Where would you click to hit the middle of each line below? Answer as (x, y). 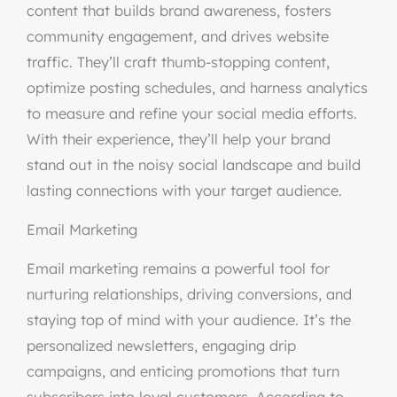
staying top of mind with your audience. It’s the (189, 320)
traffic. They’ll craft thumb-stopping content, (178, 62)
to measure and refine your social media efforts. (192, 113)
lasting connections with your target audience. (184, 191)
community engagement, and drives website (178, 36)
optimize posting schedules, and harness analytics (197, 88)
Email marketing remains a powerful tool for (178, 269)
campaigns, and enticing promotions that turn (183, 371)
